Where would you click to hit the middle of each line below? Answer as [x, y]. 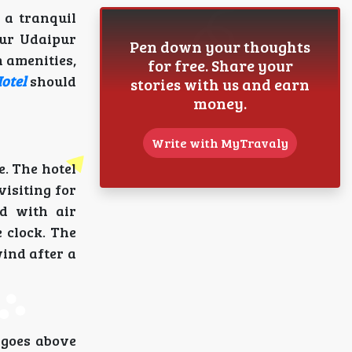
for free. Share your [220, 65]
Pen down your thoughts [220, 46]
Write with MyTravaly [220, 143]
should [51, 81]
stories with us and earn [220, 84]
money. [220, 103]
